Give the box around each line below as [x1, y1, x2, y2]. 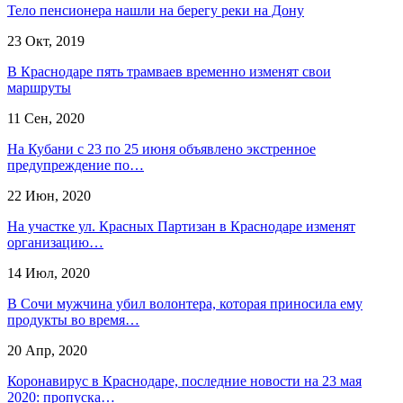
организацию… [7, 234, 103, 250]
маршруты [7, 79, 71, 95]
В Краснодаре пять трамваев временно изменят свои [7, 63, 331, 79]
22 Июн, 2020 [7, 187, 91, 203]
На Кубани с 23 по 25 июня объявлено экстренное [7, 140, 316, 157]
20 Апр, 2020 [7, 342, 87, 358]
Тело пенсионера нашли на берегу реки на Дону [7, 2, 304, 18]
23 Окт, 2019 [7, 32, 85, 49]
